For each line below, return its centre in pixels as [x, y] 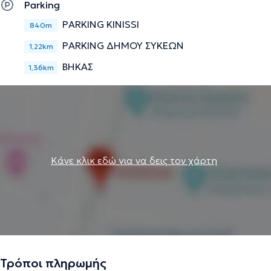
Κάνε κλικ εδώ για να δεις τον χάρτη [134, 161]
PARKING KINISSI [101, 24]
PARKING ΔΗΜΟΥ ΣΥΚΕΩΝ [123, 46]
